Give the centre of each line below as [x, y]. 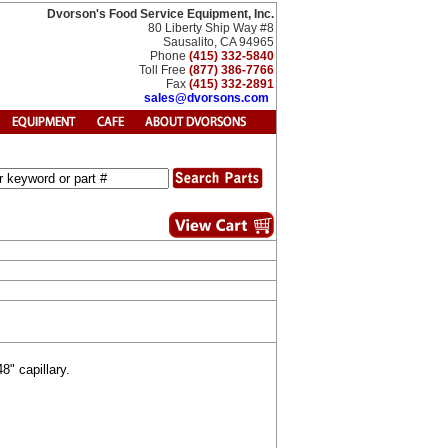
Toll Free [164, 70]
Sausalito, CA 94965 [218, 42]
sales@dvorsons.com [206, 98]
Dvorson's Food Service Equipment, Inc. [160, 14]
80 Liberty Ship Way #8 [211, 28]
